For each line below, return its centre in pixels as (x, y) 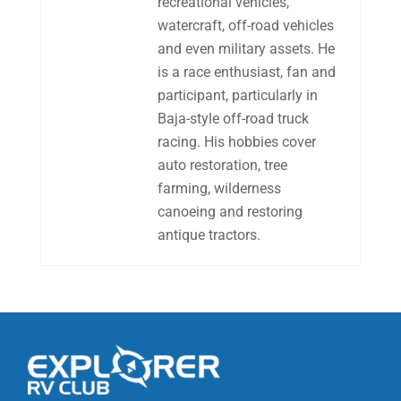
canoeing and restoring (230, 211)
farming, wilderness (219, 188)
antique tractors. (209, 235)
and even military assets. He (246, 48)
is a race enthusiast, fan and (246, 72)
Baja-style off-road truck (233, 118)
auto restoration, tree (222, 165)
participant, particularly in (237, 95)
